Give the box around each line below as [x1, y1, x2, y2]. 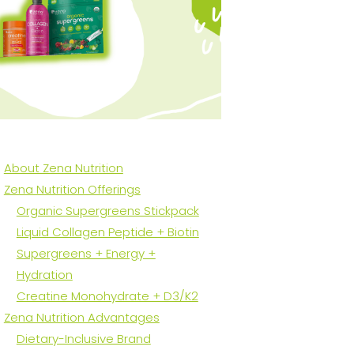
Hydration [16, 266, 73, 284]
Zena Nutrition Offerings [3, 181, 141, 198]
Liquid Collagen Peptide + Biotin [16, 224, 199, 241]
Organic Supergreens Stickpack [16, 202, 199, 220]
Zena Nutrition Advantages [3, 309, 160, 326]
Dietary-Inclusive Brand [16, 330, 151, 348]
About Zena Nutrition [3, 160, 123, 177]
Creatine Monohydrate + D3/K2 [16, 288, 198, 305]
